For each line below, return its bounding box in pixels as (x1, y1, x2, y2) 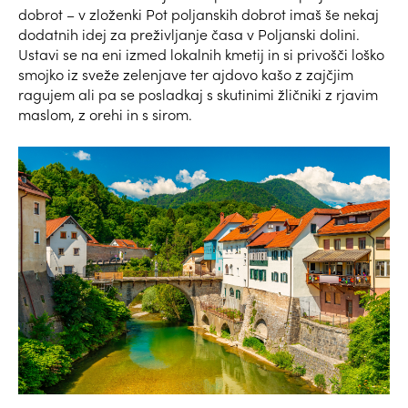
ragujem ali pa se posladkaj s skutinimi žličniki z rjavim (18, 85, 378, 105)
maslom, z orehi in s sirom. (18, 105, 196, 125)
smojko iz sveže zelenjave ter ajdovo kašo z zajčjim (18, 65, 353, 85)
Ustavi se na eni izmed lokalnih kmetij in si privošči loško (18, 45, 384, 65)
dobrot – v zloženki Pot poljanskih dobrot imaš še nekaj (18, 5, 379, 25)
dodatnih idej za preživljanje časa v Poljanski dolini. (18, 25, 360, 45)
